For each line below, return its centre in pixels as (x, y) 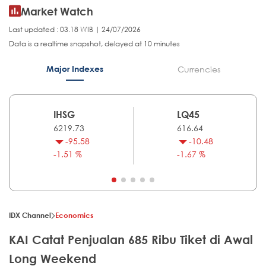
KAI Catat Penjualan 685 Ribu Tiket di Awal (131, 240)
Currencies (199, 69)
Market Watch (57, 12)
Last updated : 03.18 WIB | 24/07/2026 (75, 30)
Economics (74, 215)
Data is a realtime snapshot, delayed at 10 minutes (94, 44)
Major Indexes (75, 69)
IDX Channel (30, 215)
